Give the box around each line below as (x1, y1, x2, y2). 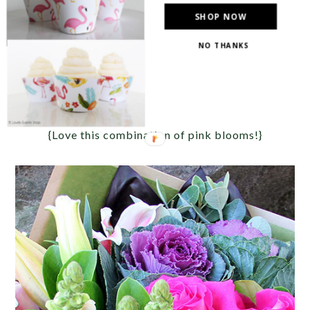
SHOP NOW (194, 10, 247, 22)
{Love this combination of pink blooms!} (48, 128, 262, 142)
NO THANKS (198, 40, 250, 51)
